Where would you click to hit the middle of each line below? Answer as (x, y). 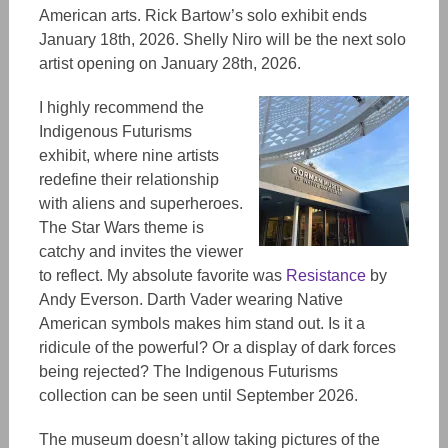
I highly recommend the (121, 107)
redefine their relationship (128, 179)
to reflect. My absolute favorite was (162, 275)
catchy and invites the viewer (140, 251)
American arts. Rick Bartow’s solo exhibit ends (202, 15)
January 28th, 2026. (228, 63)
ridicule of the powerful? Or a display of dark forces (217, 347)
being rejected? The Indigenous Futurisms (188, 371)
